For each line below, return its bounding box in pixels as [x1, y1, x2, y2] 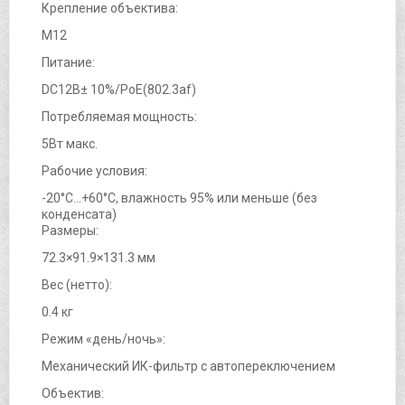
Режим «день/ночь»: [42, 331, 165, 346]
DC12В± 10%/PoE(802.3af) [42, 81, 196, 97]
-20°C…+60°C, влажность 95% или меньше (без [42, 190, 317, 205]
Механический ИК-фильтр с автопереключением [42, 358, 335, 373]
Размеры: [42, 222, 99, 238]
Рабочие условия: [42, 163, 147, 178]
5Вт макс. [42, 136, 98, 151]
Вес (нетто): [42, 277, 112, 292]
